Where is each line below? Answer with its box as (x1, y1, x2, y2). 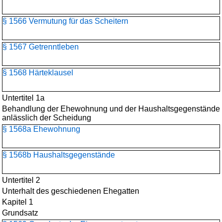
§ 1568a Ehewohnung (2, 125, 80, 133)
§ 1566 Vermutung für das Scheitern (2, 17, 128, 25)
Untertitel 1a (2, 94, 45, 102)
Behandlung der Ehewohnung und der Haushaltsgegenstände (2, 105, 220, 113)
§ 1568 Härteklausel (2, 68, 73, 77)
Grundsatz (2, 209, 38, 217)
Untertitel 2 (2, 176, 40, 184)
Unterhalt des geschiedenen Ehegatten (2, 187, 139, 195)
